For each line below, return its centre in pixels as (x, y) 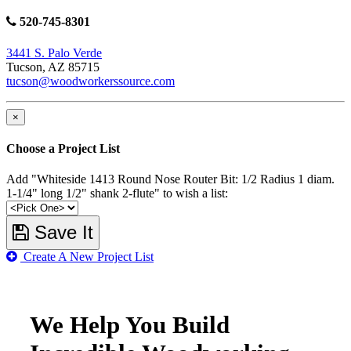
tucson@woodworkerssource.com (90, 81)
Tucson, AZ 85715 (53, 67)
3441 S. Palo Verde (54, 52)
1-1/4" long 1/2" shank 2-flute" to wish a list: (117, 194)
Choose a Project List (63, 148)
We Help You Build (130, 325)
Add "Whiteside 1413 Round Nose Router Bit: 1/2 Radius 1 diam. (170, 179)
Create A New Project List (87, 257)
